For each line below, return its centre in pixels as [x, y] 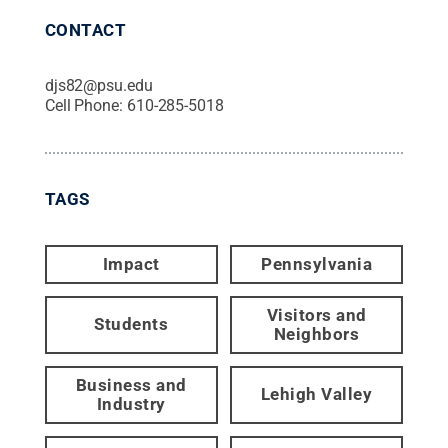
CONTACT [85, 29]
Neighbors [316, 333]
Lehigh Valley [316, 394]
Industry [131, 403]
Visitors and [316, 314]
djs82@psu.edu [98, 85]
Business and [131, 384]
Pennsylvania [317, 263]
